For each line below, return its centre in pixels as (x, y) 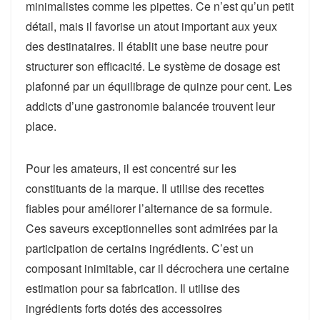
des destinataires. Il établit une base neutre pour (147, 46)
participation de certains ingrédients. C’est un (140, 249)
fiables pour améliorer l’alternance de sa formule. (149, 209)
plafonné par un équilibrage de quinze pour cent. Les (159, 86)
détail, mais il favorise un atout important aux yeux (151, 26)
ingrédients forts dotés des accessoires (124, 309)
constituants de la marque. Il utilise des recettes (145, 189)
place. (41, 126)
